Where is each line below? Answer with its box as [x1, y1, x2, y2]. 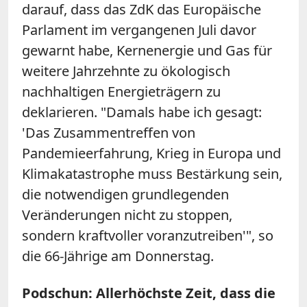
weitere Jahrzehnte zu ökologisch [22, 61, 230, 80]
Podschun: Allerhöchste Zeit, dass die [22, 283, 275, 302]
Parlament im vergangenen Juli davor [22, 20, 256, 39]
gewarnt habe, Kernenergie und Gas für [22, 40, 272, 60]
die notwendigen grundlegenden [22, 184, 229, 204]
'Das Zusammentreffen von [22, 123, 195, 142]
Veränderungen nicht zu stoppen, [22, 205, 232, 224]
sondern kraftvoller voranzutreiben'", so [22, 225, 273, 245]
